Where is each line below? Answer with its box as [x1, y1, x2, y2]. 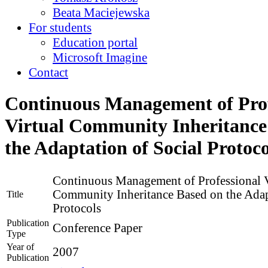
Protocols [53, 201, 101, 215]
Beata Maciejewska [53, 5, 150, 20]
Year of [7, 241, 34, 252]
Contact [29, 65, 68, 80]
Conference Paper [53, 221, 142, 234]
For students [29, 20, 92, 35]
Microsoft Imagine [53, 50, 147, 65]
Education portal [53, 35, 138, 50]
